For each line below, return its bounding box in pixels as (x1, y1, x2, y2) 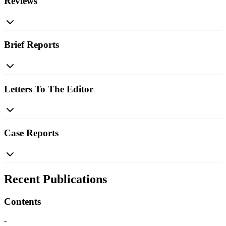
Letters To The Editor (4, 83, 93, 94)
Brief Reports (4, 39, 59, 50)
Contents (4, 196, 41, 207)
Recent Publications (4, 172, 107, 186)
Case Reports (4, 128, 59, 139)
